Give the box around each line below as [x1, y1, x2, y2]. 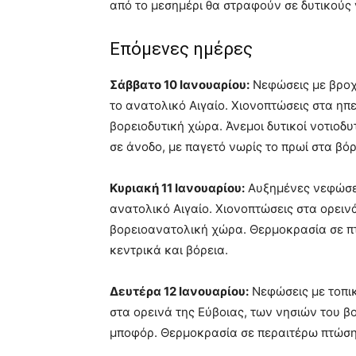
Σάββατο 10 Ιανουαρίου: [110, 77, 250, 93]
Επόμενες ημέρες [110, 39, 253, 60]
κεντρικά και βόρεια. [110, 242, 228, 258]
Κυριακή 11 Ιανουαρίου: [110, 180, 245, 196]
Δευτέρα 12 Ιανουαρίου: [110, 284, 249, 300]
